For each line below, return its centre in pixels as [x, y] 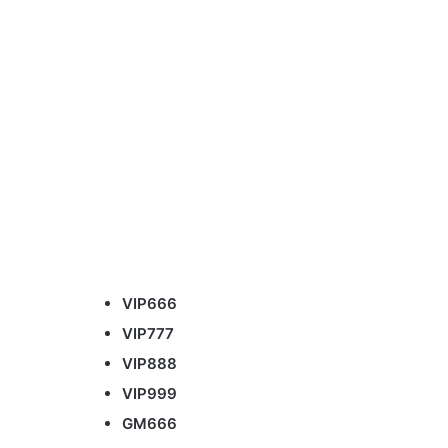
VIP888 [149, 363]
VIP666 [149, 303]
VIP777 [148, 333]
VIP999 [149, 393]
